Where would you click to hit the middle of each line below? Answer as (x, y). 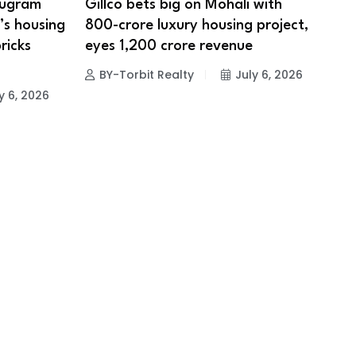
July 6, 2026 (269, 74)
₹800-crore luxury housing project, (196, 25)
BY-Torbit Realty (146, 74)
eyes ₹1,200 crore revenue (168, 46)
